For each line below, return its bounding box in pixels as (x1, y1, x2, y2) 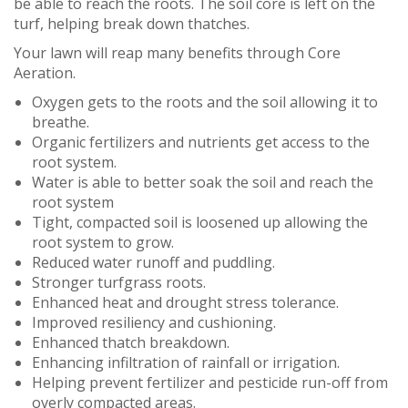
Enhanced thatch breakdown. (32, 332, 229, 353)
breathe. (32, 112, 89, 133)
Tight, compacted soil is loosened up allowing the (32, 212, 368, 233)
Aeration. (14, 63, 76, 84)
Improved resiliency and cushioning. (32, 312, 276, 333)
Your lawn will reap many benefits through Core (14, 43, 341, 64)
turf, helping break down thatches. (14, 14, 250, 35)
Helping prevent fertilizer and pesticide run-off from (32, 372, 388, 393)
